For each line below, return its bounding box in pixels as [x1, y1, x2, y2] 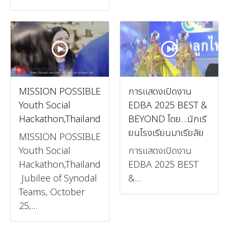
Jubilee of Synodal [19, 171, 97, 186]
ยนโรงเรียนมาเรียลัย [128, 126, 204, 140]
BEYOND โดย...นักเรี [128, 112, 207, 126]
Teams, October [19, 185, 85, 199]
